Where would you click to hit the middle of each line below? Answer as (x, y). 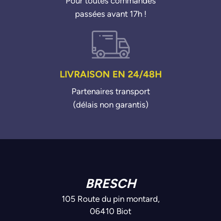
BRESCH (110, 184)
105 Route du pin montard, (110, 199)
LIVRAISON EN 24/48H (110, 74)
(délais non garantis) (110, 105)
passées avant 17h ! (110, 14)
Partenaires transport (110, 92)
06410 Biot (110, 211)
